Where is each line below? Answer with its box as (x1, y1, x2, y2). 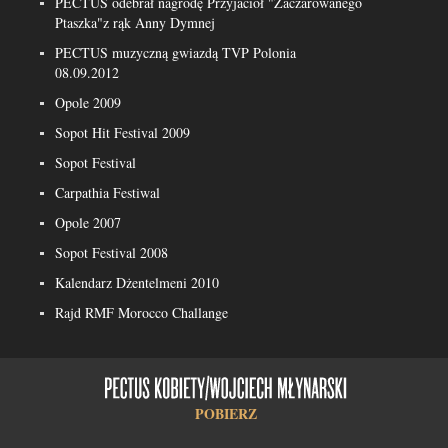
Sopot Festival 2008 (55, 243, 168, 262)
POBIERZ (195, 403, 257, 424)
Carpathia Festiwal (55, 183, 160, 202)
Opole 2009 (55, 93, 121, 112)
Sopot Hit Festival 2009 (55, 123, 190, 142)
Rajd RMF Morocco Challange (55, 303, 228, 322)
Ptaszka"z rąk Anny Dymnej (55, 13, 215, 32)
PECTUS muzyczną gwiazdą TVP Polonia (55, 43, 296, 62)
